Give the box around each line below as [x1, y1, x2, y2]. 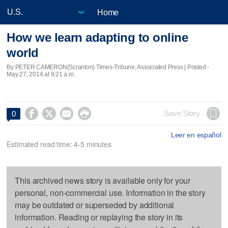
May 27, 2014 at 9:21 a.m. [7, 70, 75, 78]
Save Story [164, 109, 200, 118]
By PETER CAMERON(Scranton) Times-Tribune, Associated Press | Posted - [7, 63, 209, 71]
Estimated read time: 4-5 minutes [7, 138, 111, 149]
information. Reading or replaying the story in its [15, 211, 183, 223]
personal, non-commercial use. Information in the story [15, 186, 206, 198]
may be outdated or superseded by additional [15, 198, 175, 211]
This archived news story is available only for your [15, 174, 191, 186]
